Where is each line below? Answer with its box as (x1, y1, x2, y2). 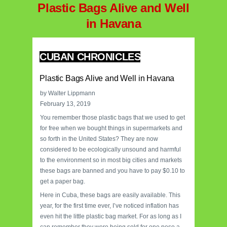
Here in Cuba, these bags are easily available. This (40, 191, 180, 199)
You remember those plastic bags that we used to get (40, 113, 185, 121)
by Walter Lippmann (40, 89, 95, 97)
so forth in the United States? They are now (40, 135, 158, 142)
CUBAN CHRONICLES (39, 51, 141, 63)
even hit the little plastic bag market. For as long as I (40, 212, 181, 220)
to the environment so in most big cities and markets (40, 156, 182, 164)
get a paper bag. (40, 177, 85, 185)
